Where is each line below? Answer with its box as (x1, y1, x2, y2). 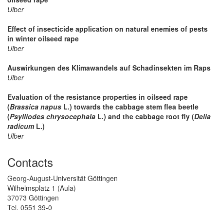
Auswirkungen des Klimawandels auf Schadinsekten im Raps (7, 62, 211, 73)
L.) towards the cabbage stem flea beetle (61, 101, 199, 111)
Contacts (7, 153, 53, 170)
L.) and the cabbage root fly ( (95, 111, 194, 121)
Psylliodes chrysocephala (10, 111, 95, 121)
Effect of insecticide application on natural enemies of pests (7, 23, 208, 34)
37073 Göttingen (7, 192, 59, 202)
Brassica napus (10, 101, 61, 111)
